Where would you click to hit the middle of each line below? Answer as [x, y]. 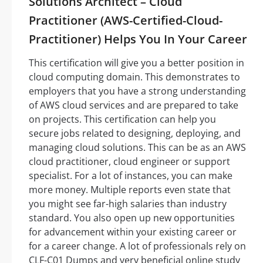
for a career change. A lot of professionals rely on [137, 246]
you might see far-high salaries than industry [128, 204]
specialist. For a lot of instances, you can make [131, 176]
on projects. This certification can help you [122, 119]
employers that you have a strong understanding [137, 91]
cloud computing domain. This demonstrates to [134, 77]
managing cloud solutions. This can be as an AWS [137, 148]
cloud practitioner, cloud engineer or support [129, 162]
